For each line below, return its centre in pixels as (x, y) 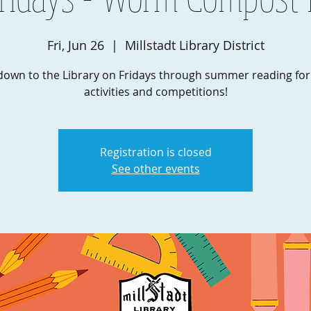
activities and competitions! (155, 92)
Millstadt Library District (194, 45)
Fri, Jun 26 (75, 45)
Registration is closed (155, 152)
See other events (155, 169)
